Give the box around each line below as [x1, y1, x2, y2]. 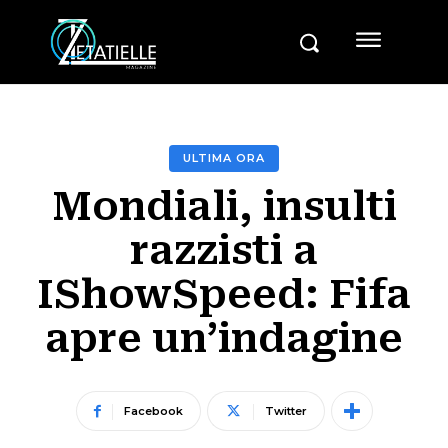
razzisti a [130, 227, 318, 275]
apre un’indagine [45, 315, 403, 363]
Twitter [264, 404, 307, 419]
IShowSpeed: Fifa [37, 271, 411, 319]
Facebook [123, 404, 183, 419]
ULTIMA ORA [183, 151, 265, 166]
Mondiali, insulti [51, 183, 397, 231]
